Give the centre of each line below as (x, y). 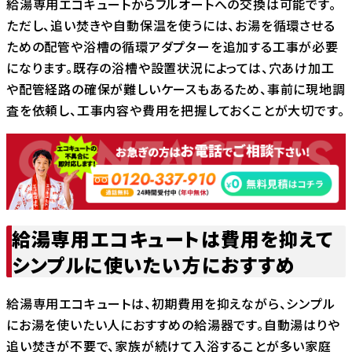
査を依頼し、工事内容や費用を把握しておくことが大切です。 (176, 110)
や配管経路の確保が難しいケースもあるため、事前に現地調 (176, 88)
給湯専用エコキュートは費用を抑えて (172, 238)
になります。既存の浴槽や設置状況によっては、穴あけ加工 (170, 67)
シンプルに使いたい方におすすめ (154, 264)
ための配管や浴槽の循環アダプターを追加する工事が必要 (172, 46)
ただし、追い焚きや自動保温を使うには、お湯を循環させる (171, 25)
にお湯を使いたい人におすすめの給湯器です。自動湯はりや (173, 324)
